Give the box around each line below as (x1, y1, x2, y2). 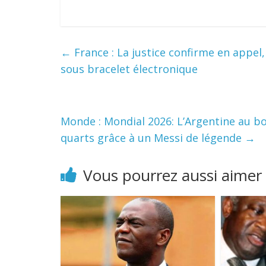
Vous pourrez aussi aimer (83, 164, 262, 186)
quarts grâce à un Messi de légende (61, 131, 245, 145)
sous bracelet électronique (61, 62, 198, 77)
